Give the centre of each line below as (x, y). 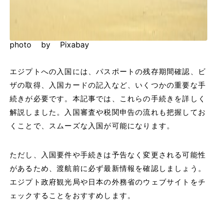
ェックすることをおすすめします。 (73, 196)
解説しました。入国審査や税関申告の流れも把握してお (108, 113)
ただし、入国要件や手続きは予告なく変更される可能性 (108, 155)
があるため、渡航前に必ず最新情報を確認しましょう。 (108, 169)
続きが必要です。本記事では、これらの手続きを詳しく (108, 99)
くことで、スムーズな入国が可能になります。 (92, 126)
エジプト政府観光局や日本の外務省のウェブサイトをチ (108, 182)
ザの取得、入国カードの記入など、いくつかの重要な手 (108, 85)
